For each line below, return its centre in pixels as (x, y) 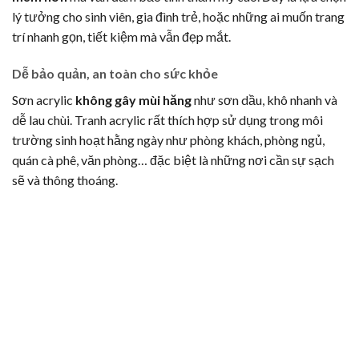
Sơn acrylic (44, 99)
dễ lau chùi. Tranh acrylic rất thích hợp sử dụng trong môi (167, 119)
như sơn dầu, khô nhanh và (264, 99)
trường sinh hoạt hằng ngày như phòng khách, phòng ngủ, (168, 139)
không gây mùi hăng (133, 99)
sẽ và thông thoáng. (65, 179)
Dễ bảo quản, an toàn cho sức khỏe (115, 73)
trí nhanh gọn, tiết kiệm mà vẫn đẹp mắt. (121, 36)
